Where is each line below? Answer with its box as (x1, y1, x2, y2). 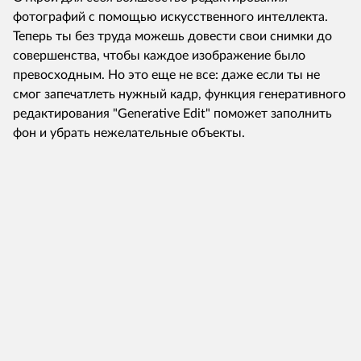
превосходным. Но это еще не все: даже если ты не (13, 68, 320, 81)
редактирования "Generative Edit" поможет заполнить (13, 107, 332, 120)
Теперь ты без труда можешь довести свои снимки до (13, 30, 332, 43)
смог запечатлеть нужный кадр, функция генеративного (13, 88, 346, 101)
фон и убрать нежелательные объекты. (13, 127, 245, 139)
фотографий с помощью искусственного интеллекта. (13, 10, 328, 23)
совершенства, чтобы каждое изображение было (13, 49, 305, 62)
